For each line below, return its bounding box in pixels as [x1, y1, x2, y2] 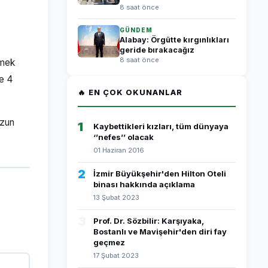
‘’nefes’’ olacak [93, 132, 154, 142]
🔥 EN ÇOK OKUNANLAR [78, 88, 182, 97]
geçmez [93, 237, 125, 247]
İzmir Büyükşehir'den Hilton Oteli [93, 169, 226, 178]
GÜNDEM [120, 26, 153, 33]
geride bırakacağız [120, 45, 194, 54]
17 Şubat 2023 [93, 251, 139, 260]
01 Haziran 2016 [93, 146, 144, 154]
